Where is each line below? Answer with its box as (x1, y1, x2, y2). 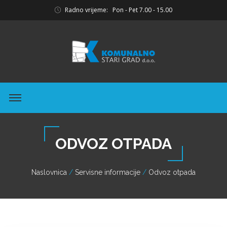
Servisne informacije (75, 168, 140, 177)
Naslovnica (31, 168, 67, 177)
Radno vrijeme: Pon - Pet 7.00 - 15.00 (63, 6, 172, 14)
